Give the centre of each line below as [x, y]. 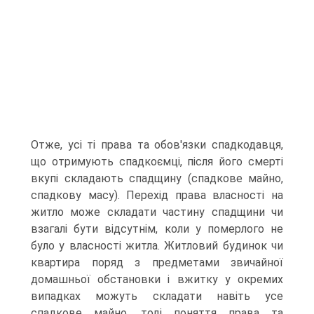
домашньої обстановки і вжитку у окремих [157, 279]
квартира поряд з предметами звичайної [157, 262]
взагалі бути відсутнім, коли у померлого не [157, 229]
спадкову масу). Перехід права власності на [157, 195]
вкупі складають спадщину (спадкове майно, [157, 178]
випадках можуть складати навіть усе [157, 296]
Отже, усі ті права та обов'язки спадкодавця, [157, 145]
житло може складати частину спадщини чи [157, 212]
